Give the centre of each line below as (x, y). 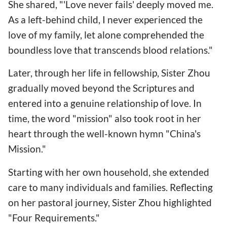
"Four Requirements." (54, 217)
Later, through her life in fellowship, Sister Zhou (109, 73)
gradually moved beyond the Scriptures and (101, 88)
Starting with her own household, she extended (109, 172)
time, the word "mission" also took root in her (105, 119)
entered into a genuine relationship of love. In (105, 103)
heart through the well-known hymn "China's (104, 134)
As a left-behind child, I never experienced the (105, 20)
